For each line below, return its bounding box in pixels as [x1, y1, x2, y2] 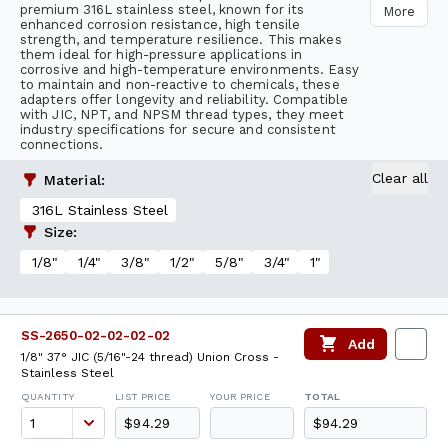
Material [44, 172, 101, 188]
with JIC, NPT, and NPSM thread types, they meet [20, 107, 345, 122]
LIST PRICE [115, 391, 171, 402]
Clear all [372, 170, 428, 186]
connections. [20, 137, 104, 152]
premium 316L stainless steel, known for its [20, 2, 305, 17]
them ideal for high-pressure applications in [20, 47, 303, 62]
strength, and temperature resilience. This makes [20, 32, 342, 47]
